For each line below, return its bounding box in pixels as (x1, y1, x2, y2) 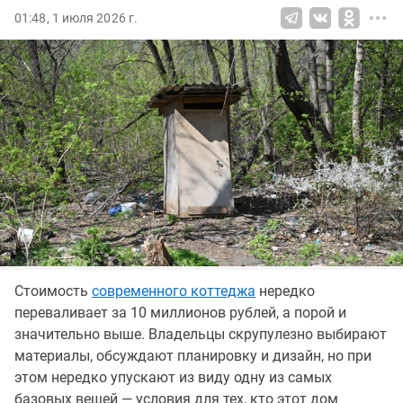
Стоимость (14, 282, 92, 300)
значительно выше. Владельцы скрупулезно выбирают (14, 326, 387, 343)
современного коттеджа (92, 282, 255, 300)
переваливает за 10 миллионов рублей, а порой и (14, 304, 346, 321)
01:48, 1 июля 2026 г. (14, 11, 139, 25)
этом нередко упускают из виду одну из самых (14, 369, 332, 386)
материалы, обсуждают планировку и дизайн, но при (14, 347, 372, 364)
